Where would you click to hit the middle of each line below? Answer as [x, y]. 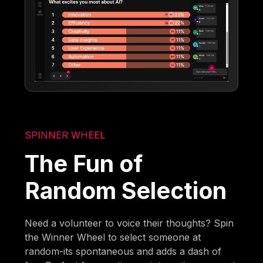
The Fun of [84, 163]
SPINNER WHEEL [65, 135]
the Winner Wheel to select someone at [113, 237]
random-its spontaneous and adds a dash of [123, 251]
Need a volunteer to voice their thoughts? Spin [129, 223]
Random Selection [126, 190]
